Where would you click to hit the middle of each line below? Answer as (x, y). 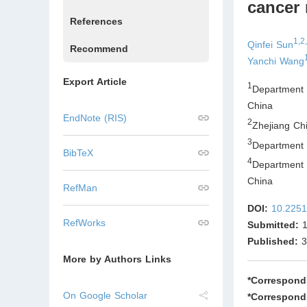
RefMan (80, 188)
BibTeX (78, 153)
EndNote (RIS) (95, 118)
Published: (273, 241)
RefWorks (84, 223)
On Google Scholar (105, 295)
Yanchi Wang (276, 61)
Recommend (99, 49)
